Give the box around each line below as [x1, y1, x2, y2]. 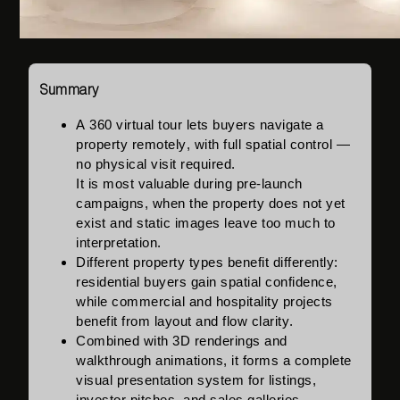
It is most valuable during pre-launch [76, 176, 303, 192]
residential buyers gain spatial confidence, [76, 274, 337, 290]
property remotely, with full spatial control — [76, 137, 351, 153]
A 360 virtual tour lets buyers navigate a [76, 117, 324, 133]
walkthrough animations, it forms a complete [76, 353, 352, 369]
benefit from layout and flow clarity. [76, 313, 294, 329]
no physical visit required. [76, 156, 236, 172]
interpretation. [76, 235, 162, 251]
